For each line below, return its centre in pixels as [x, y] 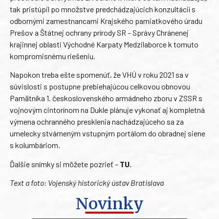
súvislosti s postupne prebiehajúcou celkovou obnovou [100, 87]
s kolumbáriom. [36, 145]
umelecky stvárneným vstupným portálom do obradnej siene [108, 133]
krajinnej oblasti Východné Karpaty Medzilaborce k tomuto [104, 44]
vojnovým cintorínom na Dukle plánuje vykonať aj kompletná [107, 110]
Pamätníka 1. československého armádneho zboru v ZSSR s [106, 98]
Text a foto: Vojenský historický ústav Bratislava [87, 183]
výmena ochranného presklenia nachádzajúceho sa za [97, 122]
